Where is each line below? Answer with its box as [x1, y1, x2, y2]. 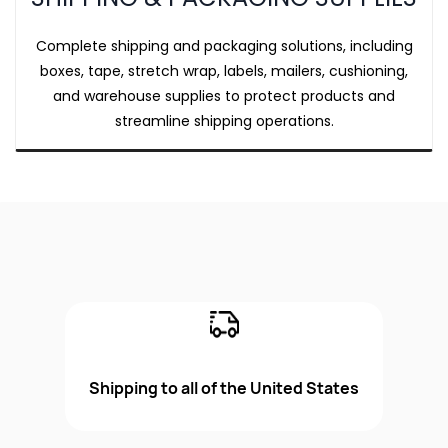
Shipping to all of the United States [89, 377, 359, 399]
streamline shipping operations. [114, 111, 334, 131]
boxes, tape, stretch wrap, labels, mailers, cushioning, [40, 61, 408, 81]
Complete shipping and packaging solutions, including [35, 36, 413, 56]
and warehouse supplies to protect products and [53, 86, 395, 106]
